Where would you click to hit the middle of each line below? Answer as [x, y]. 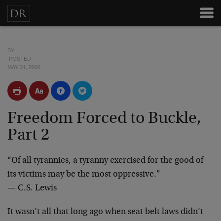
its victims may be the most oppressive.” [84, 175]
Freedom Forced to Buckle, [104, 119]
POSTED [19, 58]
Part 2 [28, 136]
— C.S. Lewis [32, 188]
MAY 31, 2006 [24, 67]
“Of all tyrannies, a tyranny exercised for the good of [105, 161]
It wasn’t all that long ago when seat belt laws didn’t [105, 212]
